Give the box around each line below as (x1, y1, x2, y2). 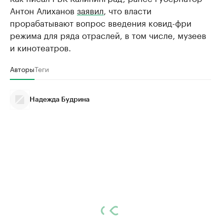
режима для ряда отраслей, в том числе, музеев (10, 28, 206, 41)
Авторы (10, 63, 35, 74)
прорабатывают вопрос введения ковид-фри (10, 16, 191, 29)
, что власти (104, 3, 151, 16)
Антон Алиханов (10, 3, 77, 16)
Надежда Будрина (30, 96, 90, 103)
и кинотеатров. (10, 40, 71, 53)
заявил (77, 3, 104, 16)
